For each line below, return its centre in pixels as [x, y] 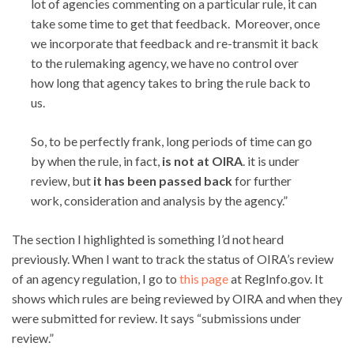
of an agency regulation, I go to [96, 278]
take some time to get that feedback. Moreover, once [175, 23]
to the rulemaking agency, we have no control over [165, 62]
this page [204, 278]
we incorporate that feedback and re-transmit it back [175, 43]
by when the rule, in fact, [96, 160]
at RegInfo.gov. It [276, 278]
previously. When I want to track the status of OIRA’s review [173, 258]
